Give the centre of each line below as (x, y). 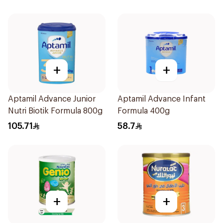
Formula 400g (144, 111)
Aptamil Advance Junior (52, 99)
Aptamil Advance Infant (162, 99)
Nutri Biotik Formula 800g (55, 111)
